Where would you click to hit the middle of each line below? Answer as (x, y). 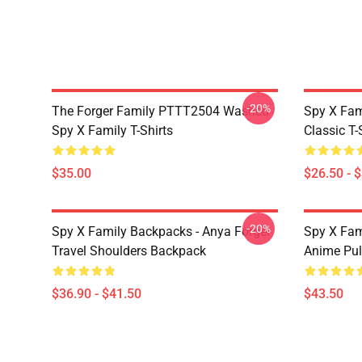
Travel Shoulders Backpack (129, 251)
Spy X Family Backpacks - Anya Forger (161, 232)
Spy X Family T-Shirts (112, 130)
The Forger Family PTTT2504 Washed (160, 111)
